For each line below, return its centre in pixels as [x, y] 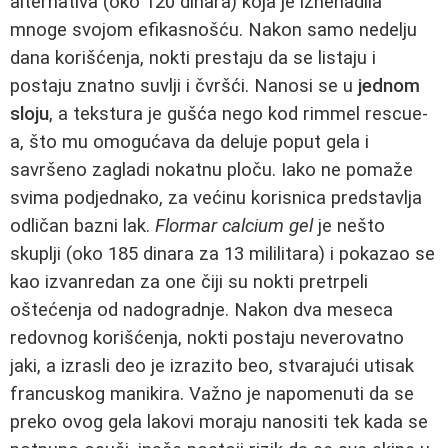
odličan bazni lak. [82, 226]
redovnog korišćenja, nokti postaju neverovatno [207, 338]
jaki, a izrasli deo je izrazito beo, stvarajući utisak [212, 366]
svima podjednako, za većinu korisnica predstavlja [216, 198]
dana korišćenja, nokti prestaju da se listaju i [193, 58]
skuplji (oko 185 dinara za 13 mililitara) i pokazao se [222, 254]
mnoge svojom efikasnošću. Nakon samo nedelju [213, 30]
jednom [389, 86]
